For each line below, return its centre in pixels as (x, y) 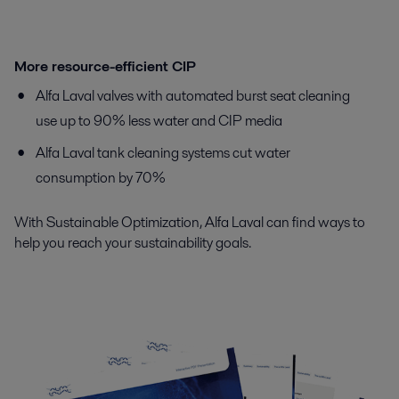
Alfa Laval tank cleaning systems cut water (163, 153)
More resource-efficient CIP (105, 66)
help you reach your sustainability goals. (133, 243)
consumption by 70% (101, 178)
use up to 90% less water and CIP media (159, 121)
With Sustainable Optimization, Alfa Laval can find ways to (190, 222)
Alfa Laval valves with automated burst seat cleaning (193, 96)
